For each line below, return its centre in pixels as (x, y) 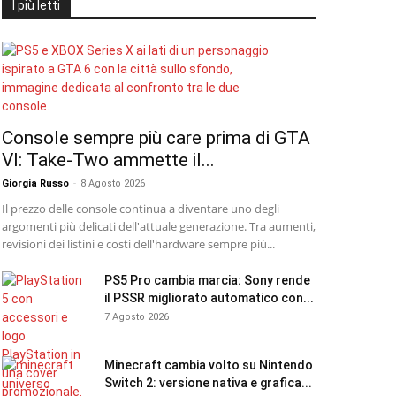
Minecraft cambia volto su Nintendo (209, 365)
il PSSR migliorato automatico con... (209, 298)
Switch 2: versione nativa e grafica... (208, 383)
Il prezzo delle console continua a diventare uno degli (141, 209)
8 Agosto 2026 (113, 183)
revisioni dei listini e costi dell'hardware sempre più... (138, 244)
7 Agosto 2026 (137, 317)
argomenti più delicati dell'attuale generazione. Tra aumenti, (159, 226)
